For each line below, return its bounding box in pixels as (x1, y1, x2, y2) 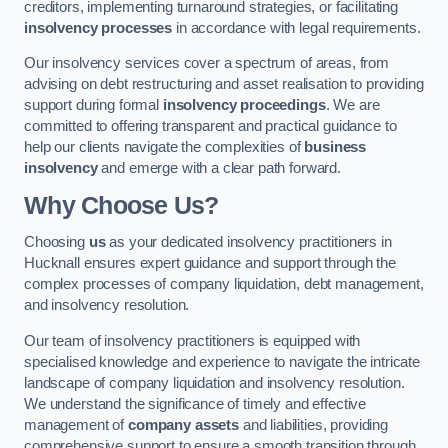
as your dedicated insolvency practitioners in (105, 234, 392, 251)
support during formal (24, 97, 163, 114)
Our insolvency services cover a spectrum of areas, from (24, 55, 390, 72)
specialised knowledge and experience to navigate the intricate (24, 353, 420, 370)
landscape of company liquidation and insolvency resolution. (24, 374, 405, 391)
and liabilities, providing (238, 416, 389, 433)
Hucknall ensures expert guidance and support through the (24, 255, 396, 272)
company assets (127, 416, 239, 433)
